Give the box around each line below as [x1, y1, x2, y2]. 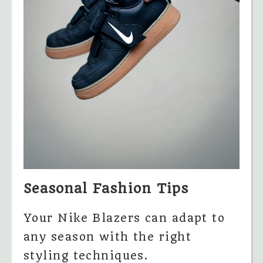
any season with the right [23, 230, 192, 244]
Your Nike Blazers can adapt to [23, 211, 225, 225]
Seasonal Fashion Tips [23, 180, 188, 197]
